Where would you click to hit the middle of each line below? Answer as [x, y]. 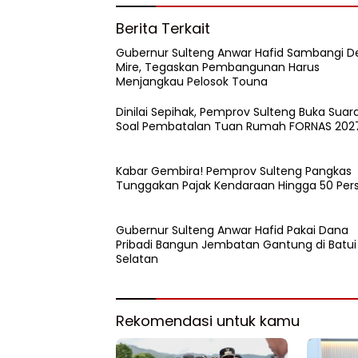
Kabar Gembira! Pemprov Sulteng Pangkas [234, 171]
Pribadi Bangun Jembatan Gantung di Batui [236, 244]
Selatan [137, 259]
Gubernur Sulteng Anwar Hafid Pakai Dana [232, 230]
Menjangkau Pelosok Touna [192, 81]
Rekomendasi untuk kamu [208, 320]
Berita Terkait [163, 28]
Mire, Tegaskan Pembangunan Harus [218, 67]
